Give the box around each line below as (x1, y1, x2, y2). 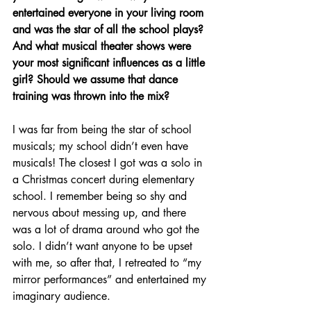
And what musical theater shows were (12, 39, 194, 54)
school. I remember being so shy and (12, 189, 190, 204)
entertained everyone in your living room (12, 6, 207, 21)
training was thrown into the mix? (12, 89, 169, 104)
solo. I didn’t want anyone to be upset (12, 239, 196, 254)
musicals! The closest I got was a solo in (12, 155, 205, 171)
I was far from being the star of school (12, 122, 195, 137)
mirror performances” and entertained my (12, 272, 210, 287)
